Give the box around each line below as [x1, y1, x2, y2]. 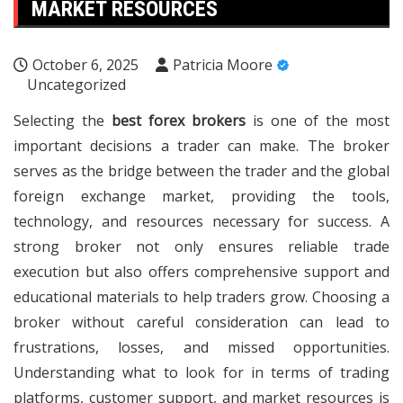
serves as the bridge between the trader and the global [13, 161, 390, 181]
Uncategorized [27, 75, 126, 94]
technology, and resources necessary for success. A [13, 211, 390, 231]
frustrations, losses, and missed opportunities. [13, 337, 390, 357]
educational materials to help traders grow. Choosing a [13, 287, 390, 307]
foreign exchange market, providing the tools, [13, 186, 390, 206]
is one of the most [246, 111, 390, 130]
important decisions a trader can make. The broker [13, 136, 390, 156]
